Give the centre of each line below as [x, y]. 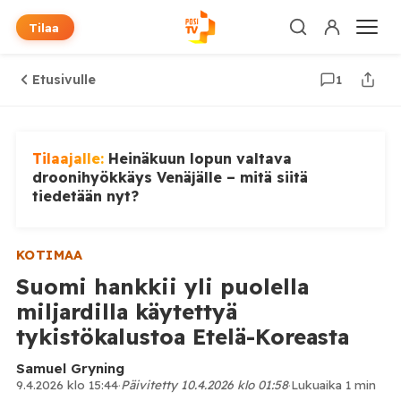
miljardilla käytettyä [126, 311]
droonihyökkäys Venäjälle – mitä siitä [170, 177]
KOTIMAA [49, 255]
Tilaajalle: [70, 158]
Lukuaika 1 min [333, 384]
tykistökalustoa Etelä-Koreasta [182, 337]
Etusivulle [64, 80]
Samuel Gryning [70, 368]
